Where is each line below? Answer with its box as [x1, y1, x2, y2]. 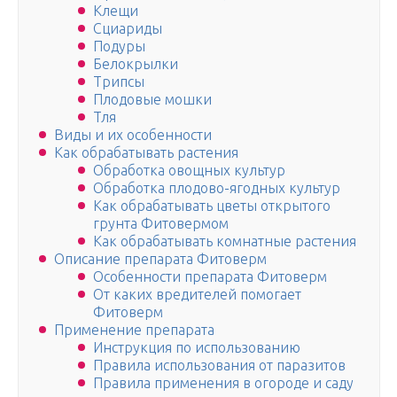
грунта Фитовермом [93, 215, 229, 232]
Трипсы [93, 74, 144, 90]
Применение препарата [54, 322, 214, 339]
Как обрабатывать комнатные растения [93, 233, 356, 250]
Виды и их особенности [54, 127, 212, 144]
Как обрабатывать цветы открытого [93, 198, 331, 214]
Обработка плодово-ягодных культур [93, 180, 340, 197]
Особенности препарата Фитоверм [93, 269, 327, 285]
